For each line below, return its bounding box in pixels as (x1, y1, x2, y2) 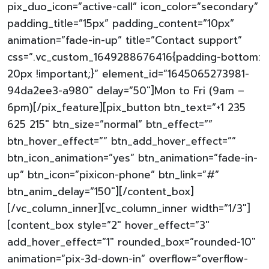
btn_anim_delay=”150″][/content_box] (7, 184, 194, 199)
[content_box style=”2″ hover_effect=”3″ (7, 217, 210, 233)
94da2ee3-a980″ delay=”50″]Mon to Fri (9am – (7, 83, 244, 98)
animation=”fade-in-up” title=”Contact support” (7, 32, 242, 48)
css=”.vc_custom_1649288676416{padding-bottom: (7, 49, 261, 65)
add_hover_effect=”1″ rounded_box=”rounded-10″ (7, 234, 256, 250)
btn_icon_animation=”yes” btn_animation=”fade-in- (7, 150, 258, 166)
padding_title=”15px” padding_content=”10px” (7, 16, 234, 31)
